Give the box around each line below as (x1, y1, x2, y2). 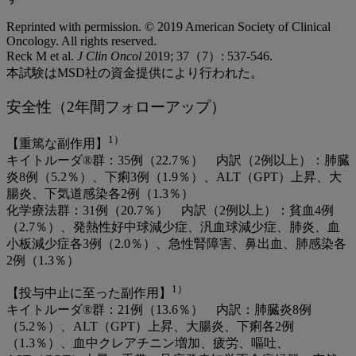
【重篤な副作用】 (6, 137, 108, 151)
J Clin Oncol (77, 49, 141, 64)
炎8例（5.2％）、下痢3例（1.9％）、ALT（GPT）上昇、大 (6, 170, 342, 184)
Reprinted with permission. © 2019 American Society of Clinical (6, 20, 331, 34)
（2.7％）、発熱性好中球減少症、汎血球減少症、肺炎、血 (6, 220, 340, 234)
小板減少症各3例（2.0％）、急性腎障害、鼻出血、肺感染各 (6, 237, 346, 251)
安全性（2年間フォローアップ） (6, 99, 226, 116)
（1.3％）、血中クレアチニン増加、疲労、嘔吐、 (6, 336, 289, 350)
